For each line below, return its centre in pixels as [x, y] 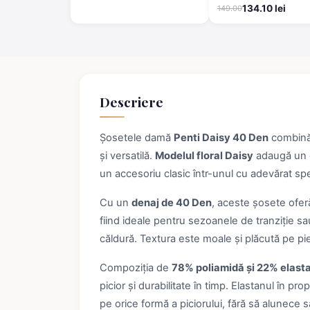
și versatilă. [127, 156]
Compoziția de [135, 268]
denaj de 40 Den [171, 203]
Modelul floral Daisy [204, 156]
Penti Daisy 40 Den [221, 138]
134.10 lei [264, 9]
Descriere [131, 101]
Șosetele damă [136, 138]
